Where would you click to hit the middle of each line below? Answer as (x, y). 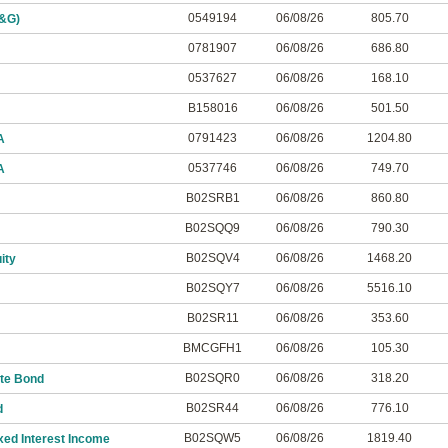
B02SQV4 (212, 258)
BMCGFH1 (212, 348)
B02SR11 (212, 318)
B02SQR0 (212, 378)
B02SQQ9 (212, 228)
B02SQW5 (212, 438)
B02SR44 (212, 408)
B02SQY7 (212, 288)
